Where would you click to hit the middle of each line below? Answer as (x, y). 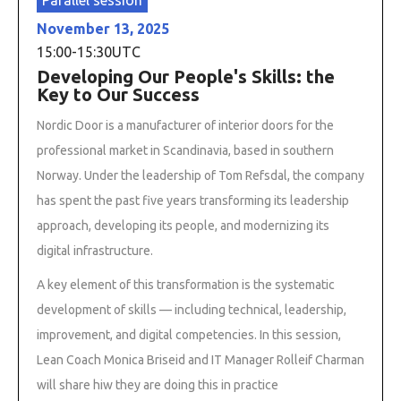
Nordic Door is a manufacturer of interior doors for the (185, 125)
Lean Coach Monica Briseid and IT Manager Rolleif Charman (200, 359)
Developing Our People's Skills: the (186, 76)
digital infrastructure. (95, 250)
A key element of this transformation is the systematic (186, 284)
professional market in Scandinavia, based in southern (185, 150)
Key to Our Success (118, 94)
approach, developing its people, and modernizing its (183, 225)
